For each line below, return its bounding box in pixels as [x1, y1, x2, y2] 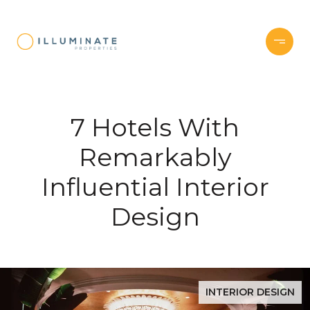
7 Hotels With [71, 112, 239, 143]
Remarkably [78, 142, 232, 172]
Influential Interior [41, 172, 269, 202]
